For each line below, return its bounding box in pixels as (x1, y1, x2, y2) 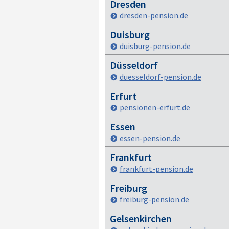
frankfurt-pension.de (119, 164, 193, 174)
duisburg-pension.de (119, 41, 191, 51)
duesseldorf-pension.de (119, 72, 201, 82)
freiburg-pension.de (119, 194, 189, 204)
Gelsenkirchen (109, 212, 172, 225)
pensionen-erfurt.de (119, 102, 190, 112)
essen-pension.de (119, 133, 180, 143)
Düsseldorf (109, 59, 158, 72)
